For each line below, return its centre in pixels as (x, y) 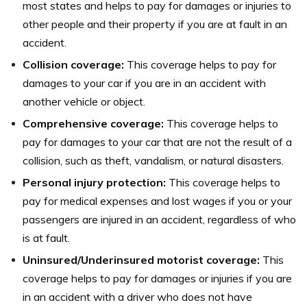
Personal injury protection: (96, 182)
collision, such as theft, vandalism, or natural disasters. (153, 160)
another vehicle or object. (84, 101)
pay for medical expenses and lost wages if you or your (157, 200)
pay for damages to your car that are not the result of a (157, 142)
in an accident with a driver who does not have (137, 296)
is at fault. (46, 237)
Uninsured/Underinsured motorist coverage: (143, 259)
